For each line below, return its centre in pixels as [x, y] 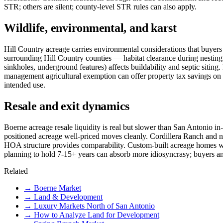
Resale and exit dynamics [67, 106]
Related [16, 171]
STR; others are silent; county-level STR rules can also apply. [100, 6]
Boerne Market [57, 188]
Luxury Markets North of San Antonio [94, 206]
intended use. [25, 85]
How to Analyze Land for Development [97, 215]
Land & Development [68, 197]
